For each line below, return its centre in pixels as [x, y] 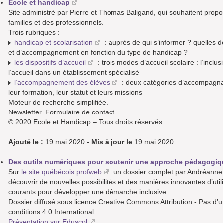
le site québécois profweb [61, 172]
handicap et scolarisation [54, 43]
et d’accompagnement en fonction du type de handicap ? [98, 53]
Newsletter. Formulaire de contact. [62, 112]
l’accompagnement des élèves [62, 82]
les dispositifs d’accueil [50, 62]
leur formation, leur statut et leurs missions [75, 92]
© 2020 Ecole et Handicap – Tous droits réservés [85, 122]
